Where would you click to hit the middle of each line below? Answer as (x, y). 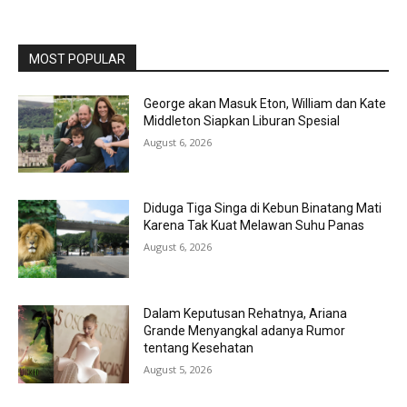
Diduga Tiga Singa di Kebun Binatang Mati (263, 208)
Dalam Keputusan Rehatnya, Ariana (246, 313)
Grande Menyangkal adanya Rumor (245, 330)
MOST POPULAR (77, 59)
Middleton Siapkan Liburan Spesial (242, 120)
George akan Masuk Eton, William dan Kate (265, 103)
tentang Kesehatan (199, 347)
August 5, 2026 (178, 369)
